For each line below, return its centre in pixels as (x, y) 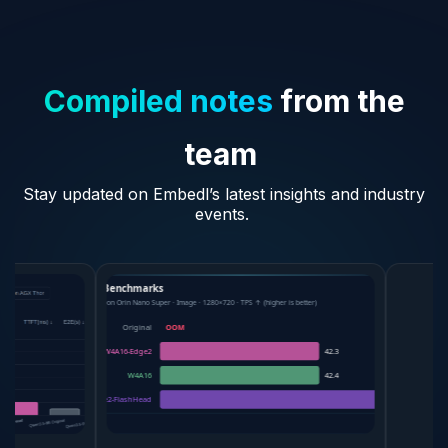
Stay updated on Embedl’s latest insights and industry (224, 194)
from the (338, 101)
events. (224, 214)
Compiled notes (158, 101)
